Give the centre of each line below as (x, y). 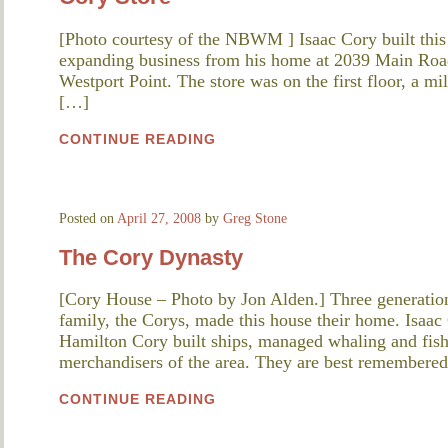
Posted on (88, 218)
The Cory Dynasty (151, 257)
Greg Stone (255, 218)
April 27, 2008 (159, 218)
